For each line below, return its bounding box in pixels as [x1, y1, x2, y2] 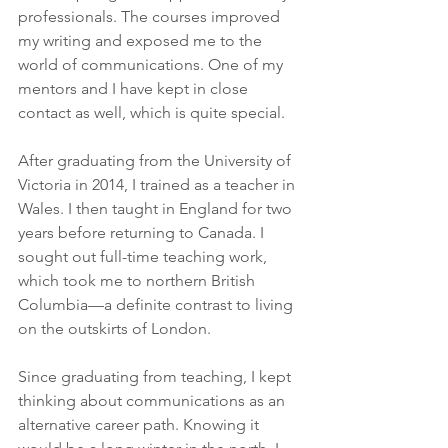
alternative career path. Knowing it [18, 415, 263, 434]
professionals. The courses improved [18, 7, 284, 26]
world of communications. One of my [18, 55, 287, 74]
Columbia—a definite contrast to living [18, 295, 297, 314]
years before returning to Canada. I [18, 223, 268, 242]
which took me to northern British [18, 271, 259, 290]
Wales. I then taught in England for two [18, 199, 296, 218]
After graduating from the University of [18, 151, 295, 170]
